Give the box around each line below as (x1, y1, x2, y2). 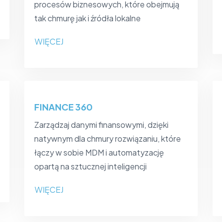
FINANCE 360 (34, 101, 93, 113)
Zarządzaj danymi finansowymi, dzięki (34, 119, 168, 130)
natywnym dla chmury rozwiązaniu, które (34, 133, 181, 144)
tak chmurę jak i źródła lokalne (34, 13, 141, 24)
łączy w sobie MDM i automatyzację (34, 147, 164, 158)
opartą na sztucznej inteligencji (34, 161, 147, 172)
